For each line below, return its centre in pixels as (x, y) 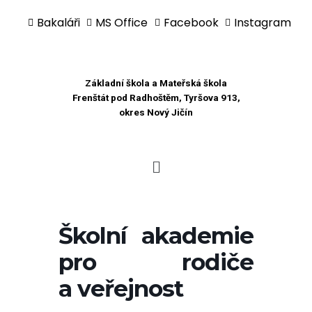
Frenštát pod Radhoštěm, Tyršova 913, (156, 97)
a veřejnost (121, 289)
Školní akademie (156, 236)
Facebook (191, 23)
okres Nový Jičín (156, 112)
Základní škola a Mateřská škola (156, 83)
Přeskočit (32, 37)
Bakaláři (58, 23)
